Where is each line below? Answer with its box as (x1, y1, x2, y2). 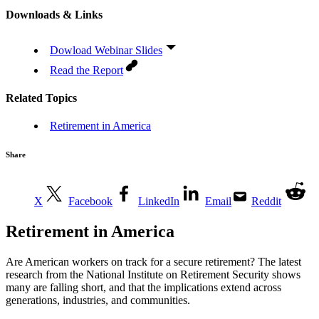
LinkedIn (138, 195, 179, 208)
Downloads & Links (6, 9, 103, 21)
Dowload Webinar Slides (50, 43, 162, 56)
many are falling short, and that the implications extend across (6, 281, 281, 293)
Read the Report (50, 63, 123, 76)
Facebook (68, 195, 113, 208)
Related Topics (6, 91, 77, 104)
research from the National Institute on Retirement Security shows (6, 268, 300, 281)
